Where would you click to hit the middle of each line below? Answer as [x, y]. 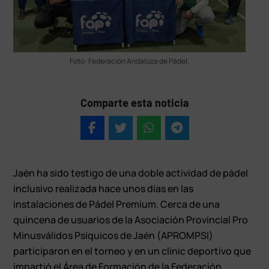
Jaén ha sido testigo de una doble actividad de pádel [131, 173]
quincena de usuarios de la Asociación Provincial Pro [131, 219]
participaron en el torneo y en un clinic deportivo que [132, 251]
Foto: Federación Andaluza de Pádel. [130, 61]
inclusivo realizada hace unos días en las [104, 188]
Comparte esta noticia [134, 102]
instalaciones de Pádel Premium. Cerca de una [117, 204]
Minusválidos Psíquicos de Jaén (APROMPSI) [113, 235]
